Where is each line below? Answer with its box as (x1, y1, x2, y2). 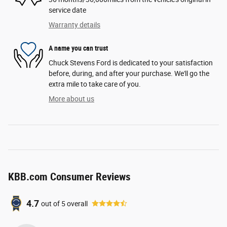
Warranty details (49, 21, 100, 29)
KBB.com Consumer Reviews (8, 171, 131, 183)
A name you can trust (49, 44, 108, 52)
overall (65, 199, 88, 208)
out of (41, 199, 61, 208)
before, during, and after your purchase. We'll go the (49, 69, 209, 78)
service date (49, 6, 86, 15)
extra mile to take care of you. (49, 80, 141, 89)
